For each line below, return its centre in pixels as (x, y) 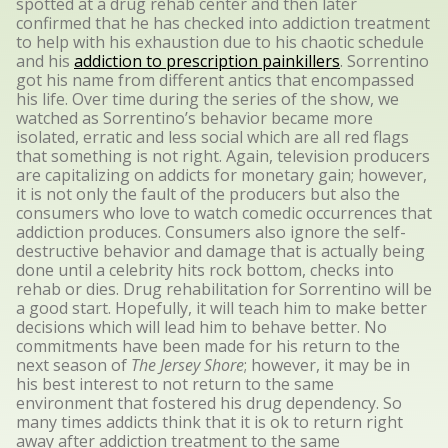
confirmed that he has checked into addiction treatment (223, 23)
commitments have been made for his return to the (208, 346)
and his (45, 61)
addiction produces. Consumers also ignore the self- (211, 232)
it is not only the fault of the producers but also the (208, 194)
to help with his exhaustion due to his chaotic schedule (220, 42)
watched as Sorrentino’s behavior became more (194, 118)
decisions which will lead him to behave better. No (201, 327)
